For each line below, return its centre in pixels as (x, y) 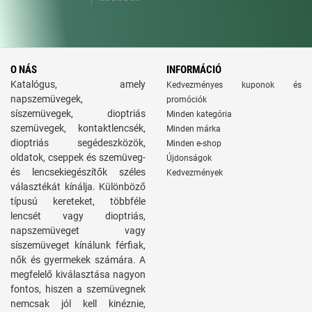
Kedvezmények (195, 173)
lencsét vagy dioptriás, (78, 216)
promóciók (187, 100)
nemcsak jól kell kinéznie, (78, 304)
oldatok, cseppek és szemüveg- (78, 157)
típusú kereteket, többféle (78, 201)
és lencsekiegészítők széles (78, 172)
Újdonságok (189, 158)
